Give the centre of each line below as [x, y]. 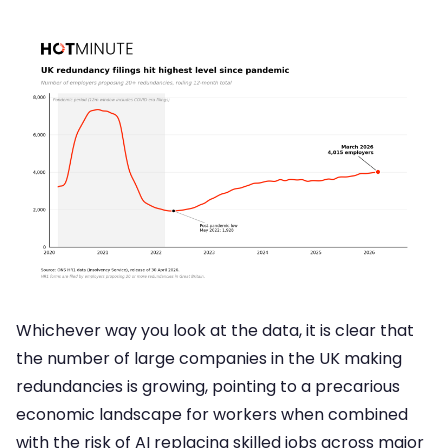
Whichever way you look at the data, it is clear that [215, 331]
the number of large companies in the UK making [209, 359]
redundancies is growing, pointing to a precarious [208, 387]
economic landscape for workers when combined [212, 415]
